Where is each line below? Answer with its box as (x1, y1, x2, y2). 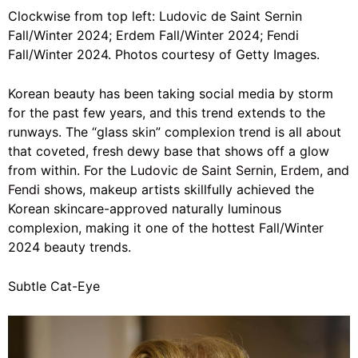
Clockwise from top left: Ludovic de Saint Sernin (8, 7, 302, 24)
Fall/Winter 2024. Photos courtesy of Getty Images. (8, 46, 320, 62)
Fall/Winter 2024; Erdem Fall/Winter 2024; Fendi (8, 26, 299, 43)
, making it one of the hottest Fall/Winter (78, 219, 324, 236)
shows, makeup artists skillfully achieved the (40, 181, 314, 197)
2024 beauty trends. (8, 238, 135, 255)
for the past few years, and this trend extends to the (8, 104, 325, 121)
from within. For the (8, 161, 130, 178)
